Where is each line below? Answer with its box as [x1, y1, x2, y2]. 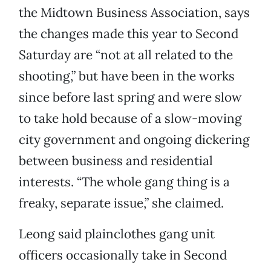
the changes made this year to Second [19, 25, 238, 42]
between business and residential [19, 152, 213, 169]
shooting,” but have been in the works [19, 68, 235, 85]
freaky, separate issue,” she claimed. [19, 195, 224, 212]
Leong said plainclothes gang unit [19, 226, 215, 243]
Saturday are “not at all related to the [19, 47, 233, 64]
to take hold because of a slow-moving [19, 110, 242, 127]
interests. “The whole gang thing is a [19, 174, 230, 191]
